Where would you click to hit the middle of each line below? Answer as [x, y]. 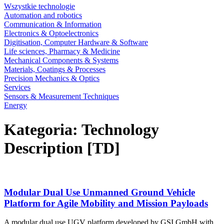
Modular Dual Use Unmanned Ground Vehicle [99, 192]
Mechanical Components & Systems [61, 60]
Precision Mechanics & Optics [52, 78]
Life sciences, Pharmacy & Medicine [62, 51]
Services [17, 87]
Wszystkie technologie [39, 6]
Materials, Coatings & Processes [55, 69]
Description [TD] [62, 148]
